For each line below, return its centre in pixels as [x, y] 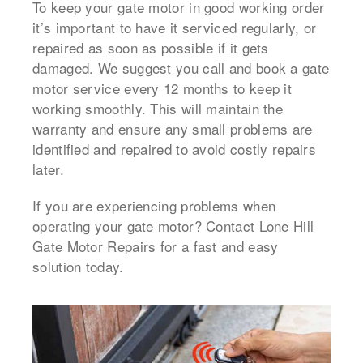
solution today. [78, 266]
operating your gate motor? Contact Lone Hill [173, 225]
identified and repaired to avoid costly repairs [175, 148]
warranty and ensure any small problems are [173, 128]
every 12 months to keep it [206, 88]
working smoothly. [90, 108]
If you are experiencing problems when [154, 205]
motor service [76, 88]
